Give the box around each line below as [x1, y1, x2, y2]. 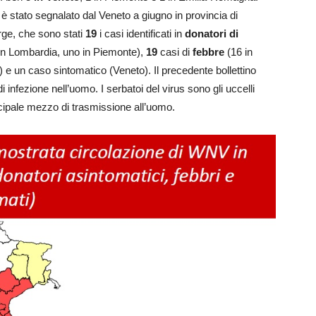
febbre [193, 46, 224, 59]
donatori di [185, 28, 238, 40]
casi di [157, 46, 193, 59]
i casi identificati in [97, 28, 185, 40]
